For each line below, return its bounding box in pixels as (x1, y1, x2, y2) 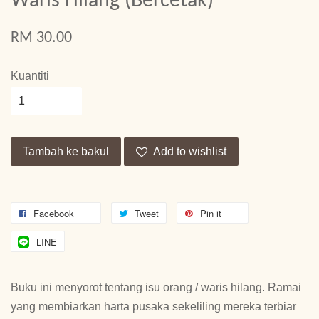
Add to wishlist (153, 145, 226, 158)
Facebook (33, 206, 74, 221)
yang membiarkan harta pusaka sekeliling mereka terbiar (11, 300, 296, 313)
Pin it (200, 206, 221, 221)
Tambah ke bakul (23, 145, 109, 158)
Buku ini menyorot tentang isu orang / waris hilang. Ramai (11, 281, 301, 294)
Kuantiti (11, 70, 49, 83)
